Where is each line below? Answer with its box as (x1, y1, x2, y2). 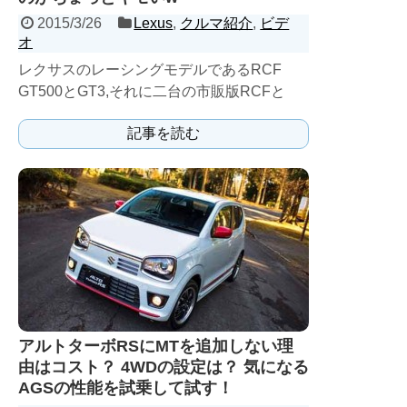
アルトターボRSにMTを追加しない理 (18, 337, 293, 355)
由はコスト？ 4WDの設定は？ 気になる (18, 358, 309, 376)
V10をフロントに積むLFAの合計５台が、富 (18, 105, 303, 121)
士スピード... (18, 127, 102, 143)
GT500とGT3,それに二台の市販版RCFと (18, 84, 285, 99)
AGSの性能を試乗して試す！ (18, 379, 233, 397)
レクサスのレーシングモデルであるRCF (18, 62, 282, 77)
